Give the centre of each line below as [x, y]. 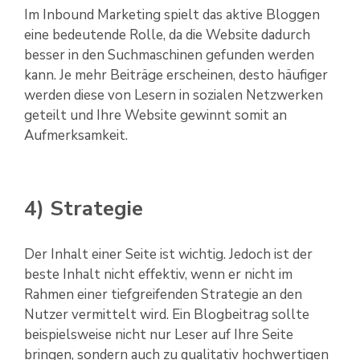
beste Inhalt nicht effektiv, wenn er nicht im [158, 275]
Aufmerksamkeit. [76, 136]
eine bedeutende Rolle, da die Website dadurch [167, 35]
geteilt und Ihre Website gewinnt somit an [155, 116]
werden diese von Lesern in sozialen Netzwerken [174, 96]
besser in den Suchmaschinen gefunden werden [169, 55]
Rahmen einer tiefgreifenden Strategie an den [163, 295]
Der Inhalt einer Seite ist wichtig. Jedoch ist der [168, 255]
